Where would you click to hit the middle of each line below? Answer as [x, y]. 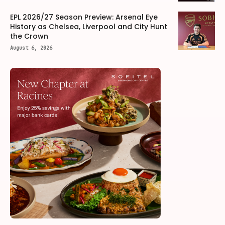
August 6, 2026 [31, 48]
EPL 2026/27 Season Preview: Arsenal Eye [84, 17]
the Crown [29, 36]
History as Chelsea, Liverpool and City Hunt [89, 26]
